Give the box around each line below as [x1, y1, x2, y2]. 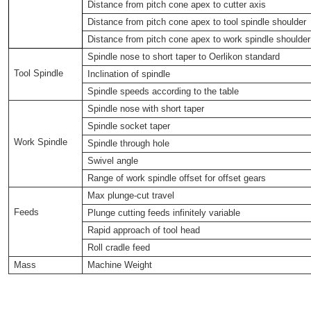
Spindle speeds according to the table [87, 85, 239, 96]
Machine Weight [87, 259, 153, 270]
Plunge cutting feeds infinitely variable [87, 207, 241, 218]
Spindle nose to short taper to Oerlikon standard [87, 51, 280, 62]
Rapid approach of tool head [87, 224, 201, 235]
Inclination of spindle [87, 68, 171, 79]
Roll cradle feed [87, 242, 151, 253]
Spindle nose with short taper [87, 103, 205, 114]
